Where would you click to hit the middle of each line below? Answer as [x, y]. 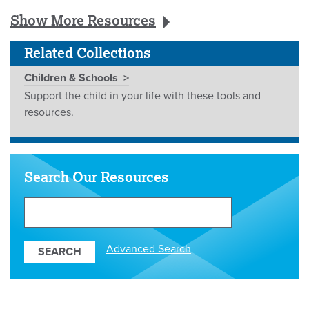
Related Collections [88, 53]
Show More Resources [83, 20]
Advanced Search [149, 249]
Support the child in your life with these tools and [142, 96]
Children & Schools [71, 78]
